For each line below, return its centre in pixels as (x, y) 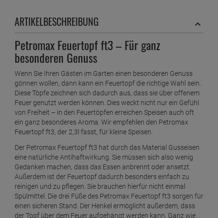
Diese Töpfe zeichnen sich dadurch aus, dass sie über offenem (107, 93)
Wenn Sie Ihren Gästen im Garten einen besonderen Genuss (104, 74)
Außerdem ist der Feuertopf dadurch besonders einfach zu (102, 177)
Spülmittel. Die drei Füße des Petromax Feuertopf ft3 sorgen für (109, 196)
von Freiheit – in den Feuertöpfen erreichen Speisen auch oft (104, 113)
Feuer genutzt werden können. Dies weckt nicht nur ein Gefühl (107, 103)
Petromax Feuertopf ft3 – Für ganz (87, 45)
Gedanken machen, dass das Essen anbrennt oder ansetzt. (103, 167)
